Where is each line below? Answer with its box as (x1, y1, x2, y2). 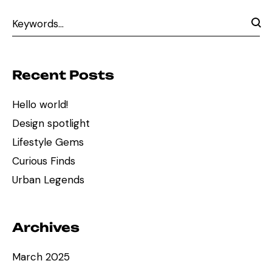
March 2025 (12, 250, 70, 263)
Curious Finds (12, 154, 75, 168)
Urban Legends (12, 172, 84, 186)
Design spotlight (12, 116, 90, 130)
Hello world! (12, 97, 68, 111)
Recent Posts (12, 67, 114, 83)
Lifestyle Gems (12, 135, 84, 149)
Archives (12, 219, 80, 235)
